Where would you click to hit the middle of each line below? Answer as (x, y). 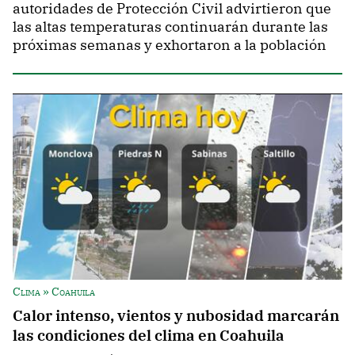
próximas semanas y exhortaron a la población (170, 44)
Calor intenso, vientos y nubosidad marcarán (176, 315)
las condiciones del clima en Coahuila (149, 335)
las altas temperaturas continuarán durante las (170, 26)
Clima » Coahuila (54, 292)
